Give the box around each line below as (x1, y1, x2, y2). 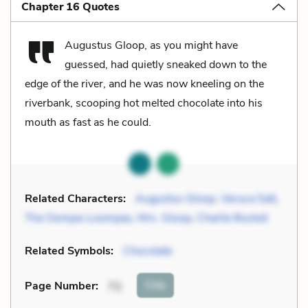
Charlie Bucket (197, 210, 267, 225)
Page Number (25, 278, 96, 294)
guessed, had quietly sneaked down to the (65, 56, 267, 72)
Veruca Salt (221, 190, 276, 206)
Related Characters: (25, 190, 126, 206)
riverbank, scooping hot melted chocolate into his (25, 95, 263, 111)
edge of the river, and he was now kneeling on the (25, 76, 264, 91)
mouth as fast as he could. (25, 114, 151, 130)
